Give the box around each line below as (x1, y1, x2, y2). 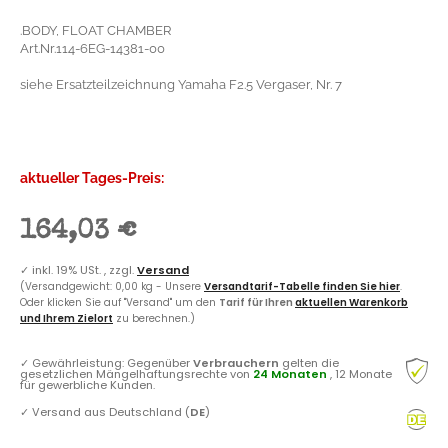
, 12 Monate (330, 365, 392, 382)
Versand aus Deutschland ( (32, 403, 190, 420)
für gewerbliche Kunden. (20, 376, 155, 393)
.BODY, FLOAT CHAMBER (20, 22, 171, 38)
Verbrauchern (193, 354, 279, 371)
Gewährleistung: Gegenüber (32, 354, 193, 371)
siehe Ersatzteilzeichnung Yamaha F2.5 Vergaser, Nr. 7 (20, 76, 342, 92)
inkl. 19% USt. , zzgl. (32, 261, 137, 278)
